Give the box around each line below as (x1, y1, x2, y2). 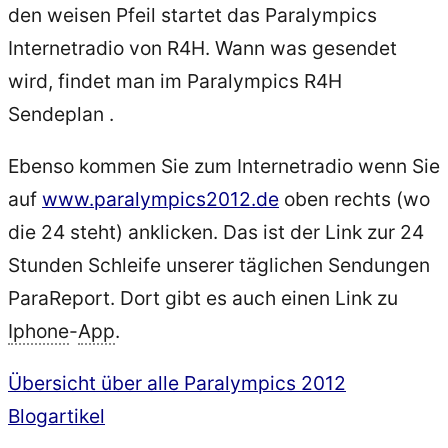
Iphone (8, 318, 69, 343)
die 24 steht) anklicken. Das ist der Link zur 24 (8, 219, 424, 244)
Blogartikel (8, 403, 105, 428)
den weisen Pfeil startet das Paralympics (8, 2, 377, 27)
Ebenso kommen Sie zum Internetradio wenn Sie (8, 153, 440, 178)
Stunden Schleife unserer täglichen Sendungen (8, 252, 430, 277)
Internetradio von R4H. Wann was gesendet (8, 35, 397, 60)
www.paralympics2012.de (42, 186, 279, 211)
